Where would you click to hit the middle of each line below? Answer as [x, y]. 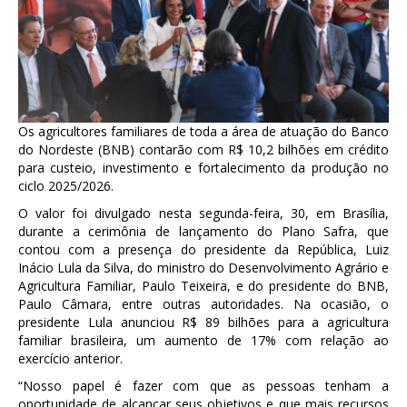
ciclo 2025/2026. [66, 186]
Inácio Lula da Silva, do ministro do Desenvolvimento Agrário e [203, 268]
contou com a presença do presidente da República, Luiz [203, 250]
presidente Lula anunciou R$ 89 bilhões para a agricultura [203, 323]
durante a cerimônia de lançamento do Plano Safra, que [203, 232]
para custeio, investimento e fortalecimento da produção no [203, 168]
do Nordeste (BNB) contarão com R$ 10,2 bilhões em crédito [203, 150]
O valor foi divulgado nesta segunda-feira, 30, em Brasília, [203, 213]
